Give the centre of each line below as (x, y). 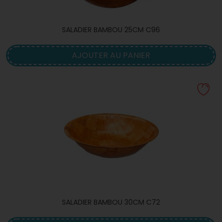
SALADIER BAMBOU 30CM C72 (111, 202)
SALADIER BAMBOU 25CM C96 (111, 30)
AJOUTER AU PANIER (111, 55)
